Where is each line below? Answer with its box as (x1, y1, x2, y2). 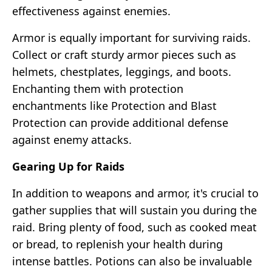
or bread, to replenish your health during (12, 236, 223, 251)
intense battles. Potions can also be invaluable (12, 253, 252, 268)
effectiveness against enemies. (12, 3, 171, 18)
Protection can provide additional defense (12, 115, 228, 130)
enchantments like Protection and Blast (12, 98, 217, 113)
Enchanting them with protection (12, 81, 183, 96)
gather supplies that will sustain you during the (12, 202, 257, 217)
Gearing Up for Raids (12, 158, 124, 174)
